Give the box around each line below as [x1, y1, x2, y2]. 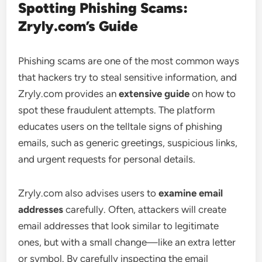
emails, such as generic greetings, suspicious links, [18, 136, 238, 149]
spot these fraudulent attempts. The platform [18, 104, 215, 116]
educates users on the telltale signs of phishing [18, 120, 223, 132]
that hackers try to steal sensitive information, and [18, 71, 237, 83]
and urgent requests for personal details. [18, 153, 196, 165]
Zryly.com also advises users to [18, 187, 159, 199]
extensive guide [119, 87, 190, 99]
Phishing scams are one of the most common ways [18, 54, 240, 67]
